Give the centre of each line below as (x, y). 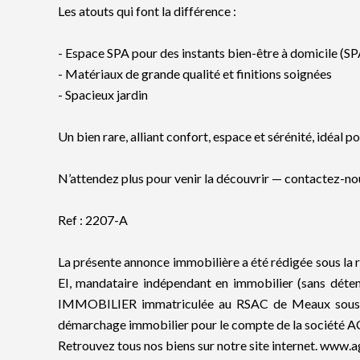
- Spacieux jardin (103, 94)
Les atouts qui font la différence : (147, 11)
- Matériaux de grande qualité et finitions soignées (195, 74)
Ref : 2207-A (93, 220)
